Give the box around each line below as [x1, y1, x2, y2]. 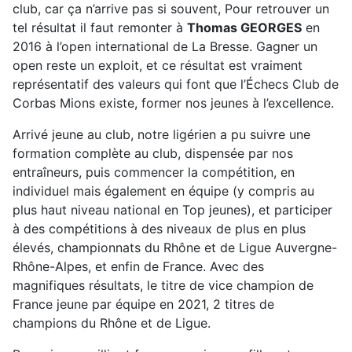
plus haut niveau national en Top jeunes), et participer [13, 201, 332, 218]
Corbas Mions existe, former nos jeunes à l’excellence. [13, 94, 334, 111]
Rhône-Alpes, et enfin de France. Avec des [13, 258, 264, 274]
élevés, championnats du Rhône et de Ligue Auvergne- [13, 239, 337, 255]
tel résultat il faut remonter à [13, 19, 187, 35]
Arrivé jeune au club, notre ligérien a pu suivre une [13, 126, 310, 142]
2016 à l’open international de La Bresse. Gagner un [13, 38, 317, 54]
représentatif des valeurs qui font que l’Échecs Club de [13, 75, 339, 92]
